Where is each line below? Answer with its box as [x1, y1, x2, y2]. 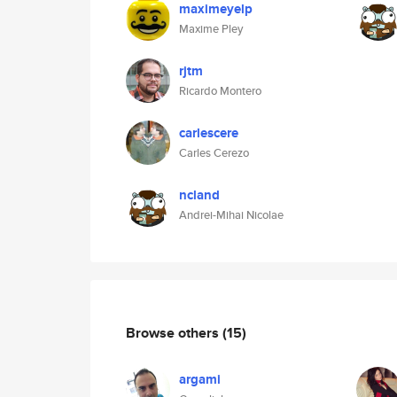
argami [179, 370, 221, 389]
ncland [179, 185, 220, 205]
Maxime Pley [179, 20, 243, 37]
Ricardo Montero [179, 82, 261, 99]
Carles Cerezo [179, 144, 249, 161]
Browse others [126, 322, 222, 343]
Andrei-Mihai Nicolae [179, 206, 284, 223]
